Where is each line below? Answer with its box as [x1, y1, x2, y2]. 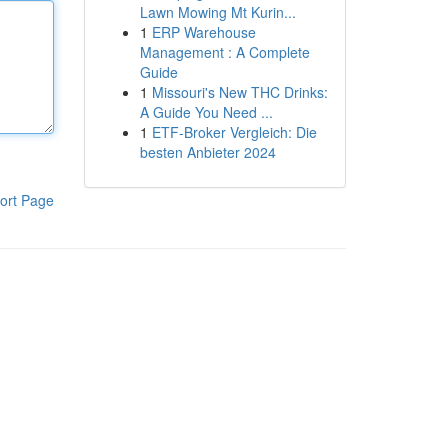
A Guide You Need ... [139, 102, 273, 122]
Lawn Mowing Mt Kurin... [139, 2, 296, 22]
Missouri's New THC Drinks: [151, 82, 328, 102]
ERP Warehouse [151, 22, 256, 42]
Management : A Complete [139, 42, 310, 62]
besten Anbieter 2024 [139, 142, 276, 162]
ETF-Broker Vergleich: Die [151, 122, 317, 142]
